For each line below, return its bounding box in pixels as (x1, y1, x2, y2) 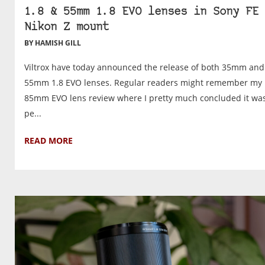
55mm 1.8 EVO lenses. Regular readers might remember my (24, 76, 262, 88)
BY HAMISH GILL (24, 37, 81, 48)
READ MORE (24, 134, 73, 146)
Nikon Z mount (24, 21, 109, 33)
